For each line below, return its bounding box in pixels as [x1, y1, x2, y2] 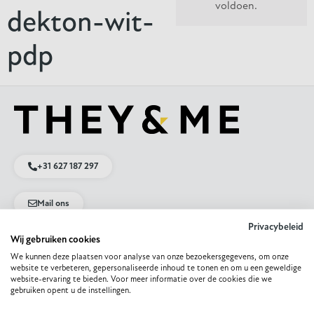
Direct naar [14, 284, 86, 299]
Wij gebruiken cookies [11, 235, 100, 245]
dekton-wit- [7, 10, 154, 38]
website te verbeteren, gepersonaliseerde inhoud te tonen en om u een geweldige [11, 264, 301, 273]
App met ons [36, 236, 85, 246]
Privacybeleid [248, 222, 303, 232]
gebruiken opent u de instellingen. [11, 286, 131, 295]
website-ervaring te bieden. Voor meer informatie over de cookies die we [11, 275, 272, 284]
